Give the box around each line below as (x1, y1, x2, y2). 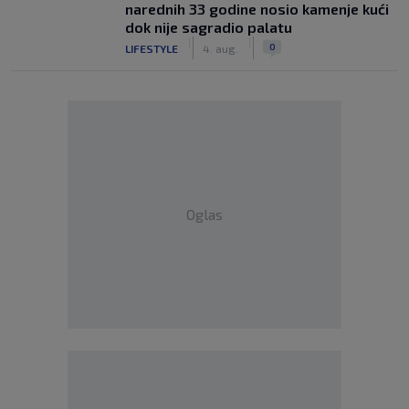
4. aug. (203, 41, 238, 55)
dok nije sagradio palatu (125, 18, 292, 36)
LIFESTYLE (125, 41, 178, 55)
